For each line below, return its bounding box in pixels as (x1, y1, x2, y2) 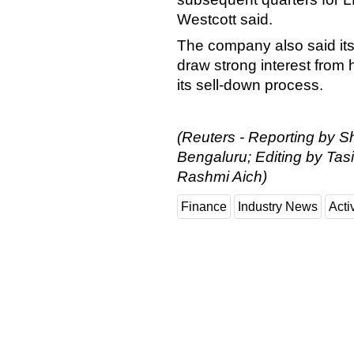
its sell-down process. (177, 77, 323, 94)
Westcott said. (177, 11, 273, 28)
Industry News (238, 200, 318, 214)
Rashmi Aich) (177, 168, 267, 186)
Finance (181, 200, 227, 214)
